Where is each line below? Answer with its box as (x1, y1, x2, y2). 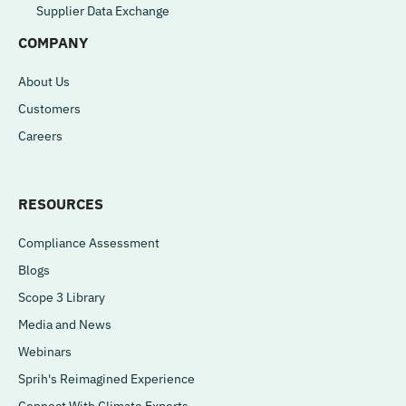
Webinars (18, 343, 72, 360)
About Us (18, 72, 70, 90)
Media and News (18, 315, 111, 333)
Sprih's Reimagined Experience (18, 370, 195, 387)
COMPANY (18, 33, 88, 52)
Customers (18, 100, 81, 117)
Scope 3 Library (18, 288, 105, 305)
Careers (18, 127, 63, 144)
